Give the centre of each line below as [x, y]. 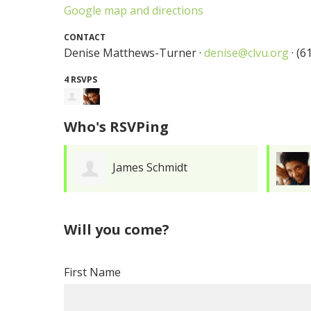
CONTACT [85, 37]
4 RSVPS [81, 79]
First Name [93, 272]
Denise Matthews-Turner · [134, 52]
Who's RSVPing [117, 126]
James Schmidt [150, 168]
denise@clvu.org [247, 52]
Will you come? [117, 229]
